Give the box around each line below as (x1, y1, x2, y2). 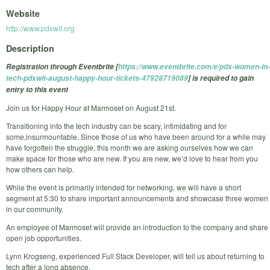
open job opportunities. (6, 232, 81, 243)
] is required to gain (188, 72, 254, 83)
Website (6, 7, 40, 20)
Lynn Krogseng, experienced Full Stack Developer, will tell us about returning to (6, 250, 265, 261)
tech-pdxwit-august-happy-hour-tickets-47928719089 (6, 72, 188, 83)
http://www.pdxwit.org (6, 23, 75, 34)
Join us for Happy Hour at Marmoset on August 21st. (6, 102, 176, 113)
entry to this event (6, 84, 68, 95)
